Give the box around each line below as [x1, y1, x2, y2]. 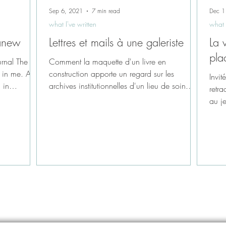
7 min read [92, 7, 120, 15]
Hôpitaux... [49, 92, 87, 103]
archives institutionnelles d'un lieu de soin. [49, 80, 188, 91]
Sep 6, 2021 [49, 7, 83, 15]
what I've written [49, 19, 96, 29]
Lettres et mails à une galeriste [49, 34, 184, 50]
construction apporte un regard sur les [49, 68, 174, 79]
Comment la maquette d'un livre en [49, 55, 166, 67]
